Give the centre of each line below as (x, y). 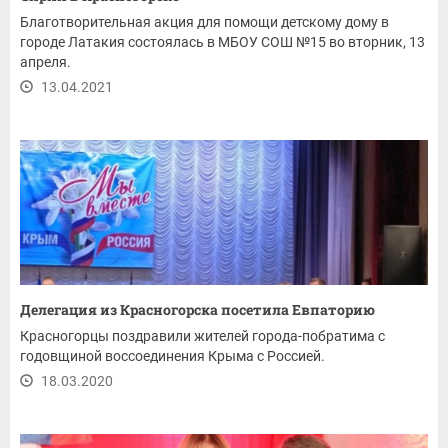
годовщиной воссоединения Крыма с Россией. (172, 356)
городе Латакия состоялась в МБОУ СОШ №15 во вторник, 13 (222, 42)
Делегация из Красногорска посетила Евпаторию (197, 310)
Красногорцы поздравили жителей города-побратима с (202, 336)
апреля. (45, 62)
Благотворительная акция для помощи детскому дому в (204, 22)
